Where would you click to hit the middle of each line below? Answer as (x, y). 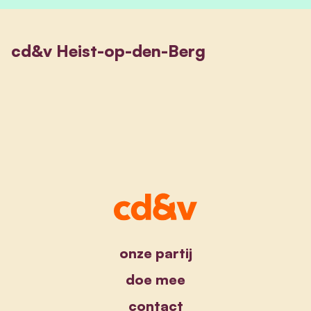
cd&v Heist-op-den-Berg (108, 51)
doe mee (155, 279)
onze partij (155, 253)
